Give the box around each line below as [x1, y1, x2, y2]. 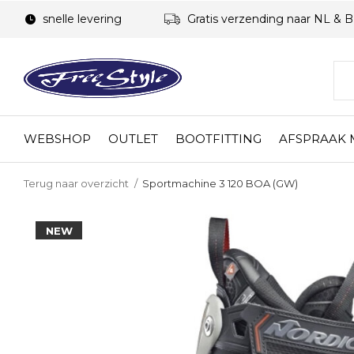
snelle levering [40, 12, 122, 26]
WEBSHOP [24, 130, 91, 146]
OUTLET [108, 130, 158, 146]
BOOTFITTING [175, 130, 262, 146]
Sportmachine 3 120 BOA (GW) [142, 177, 298, 190]
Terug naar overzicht [24, 177, 129, 190]
